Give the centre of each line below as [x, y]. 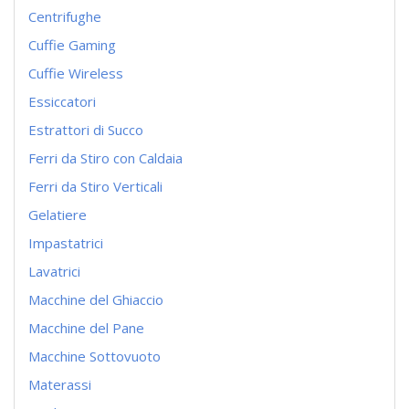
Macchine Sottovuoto [94, 356]
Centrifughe [65, 16]
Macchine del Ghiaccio [96, 299]
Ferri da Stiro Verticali [95, 186]
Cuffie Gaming [72, 44]
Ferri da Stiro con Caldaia [105, 157]
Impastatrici [66, 242]
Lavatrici [54, 271]
